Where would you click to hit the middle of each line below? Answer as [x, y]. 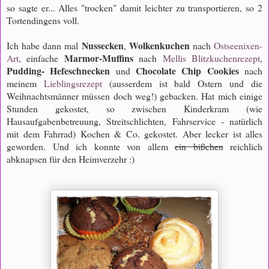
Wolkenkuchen [161, 46]
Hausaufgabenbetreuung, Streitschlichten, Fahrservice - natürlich [134, 121]
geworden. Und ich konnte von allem [91, 147]
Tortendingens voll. [43, 20]
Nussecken [102, 46]
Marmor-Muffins [98, 58]
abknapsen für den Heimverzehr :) [71, 159]
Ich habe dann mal [44, 46]
